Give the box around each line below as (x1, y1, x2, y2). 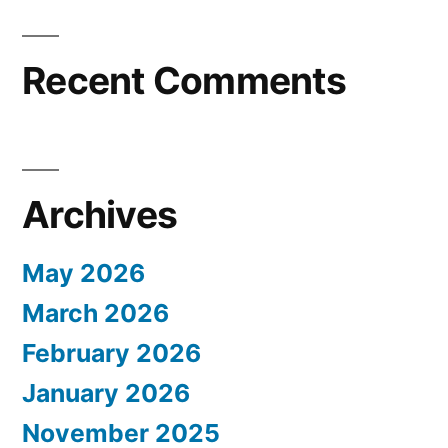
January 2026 (22, 377, 190, 408)
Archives (22, 191, 178, 237)
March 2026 (22, 297, 169, 328)
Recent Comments (22, 57, 346, 103)
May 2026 (22, 257, 145, 288)
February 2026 (22, 337, 201, 368)
